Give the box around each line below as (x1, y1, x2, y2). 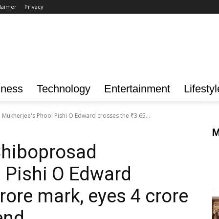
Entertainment (104, 82, 170, 95)
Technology (37, 82, 90, 95)
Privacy (24, 3, 44, 10)
